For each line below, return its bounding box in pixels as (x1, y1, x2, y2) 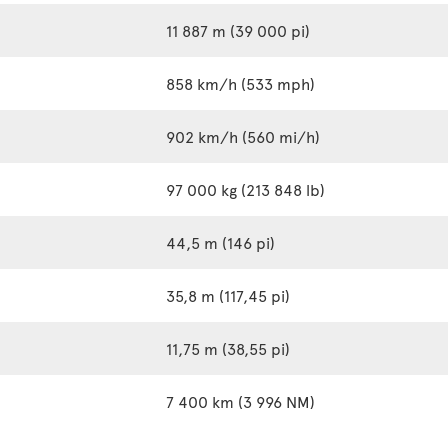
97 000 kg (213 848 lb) (166, 178, 325, 200)
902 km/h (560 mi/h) (166, 125, 320, 147)
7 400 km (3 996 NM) (166, 390, 315, 412)
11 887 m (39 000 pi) (166, 19, 310, 41)
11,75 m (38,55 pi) (166, 337, 290, 359)
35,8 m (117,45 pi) (166, 284, 290, 306)
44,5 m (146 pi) (166, 231, 275, 253)
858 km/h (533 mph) (166, 72, 315, 94)
